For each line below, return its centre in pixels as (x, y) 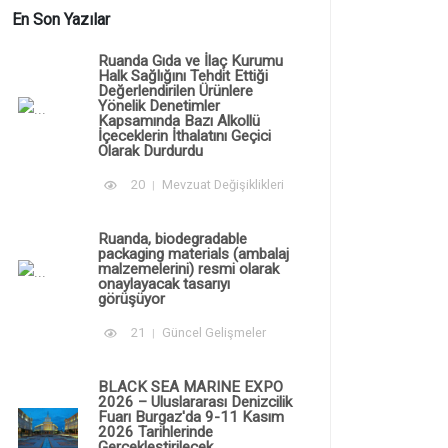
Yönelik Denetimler (159, 105)
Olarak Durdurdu (150, 150)
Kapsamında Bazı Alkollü (179, 120)
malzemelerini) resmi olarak (188, 268)
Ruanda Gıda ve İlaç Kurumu (190, 60)
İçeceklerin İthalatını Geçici (184, 135)
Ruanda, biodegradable (172, 238)
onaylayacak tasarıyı (164, 283)
